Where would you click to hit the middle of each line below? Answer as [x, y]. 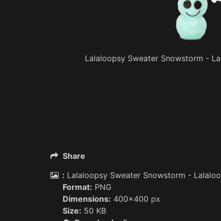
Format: [77, 187]
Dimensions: [87, 199]
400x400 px [136, 199]
